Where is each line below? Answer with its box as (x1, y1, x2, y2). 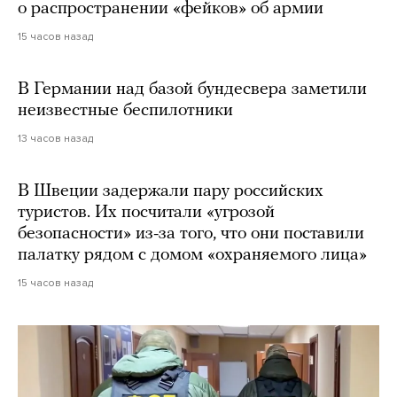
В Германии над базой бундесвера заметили (18, 81, 367, 99)
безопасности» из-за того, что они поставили (18, 225, 364, 244)
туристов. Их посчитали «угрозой (18, 204, 275, 222)
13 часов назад (18, 132, 93, 145)
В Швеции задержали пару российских (18, 183, 323, 201)
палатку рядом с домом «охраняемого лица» (18, 246, 367, 265)
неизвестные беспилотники (18, 102, 233, 121)
